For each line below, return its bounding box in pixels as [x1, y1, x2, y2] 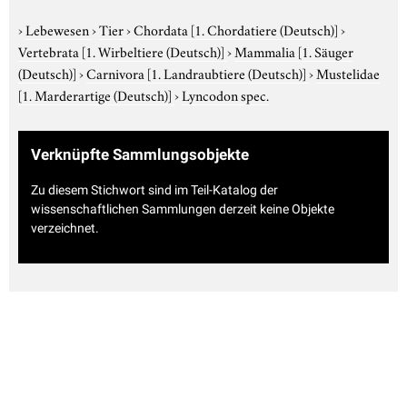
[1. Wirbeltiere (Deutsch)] [82, 40, 224, 61]
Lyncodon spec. [182, 84, 269, 104]
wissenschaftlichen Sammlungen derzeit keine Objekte [31, 202, 334, 217]
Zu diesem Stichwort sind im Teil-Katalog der [31, 183, 278, 198]
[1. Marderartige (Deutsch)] [18, 84, 172, 104]
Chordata [134, 18, 191, 39]
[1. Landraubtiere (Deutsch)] [147, 62, 306, 83]
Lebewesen [25, 18, 92, 39]
